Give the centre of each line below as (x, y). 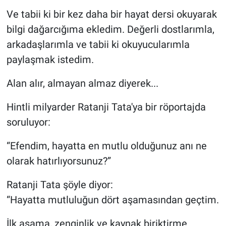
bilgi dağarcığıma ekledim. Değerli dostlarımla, (110, 29)
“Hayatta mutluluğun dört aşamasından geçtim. (112, 200)
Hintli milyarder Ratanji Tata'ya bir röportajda (106, 107)
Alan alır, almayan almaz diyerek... (82, 83)
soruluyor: (28, 122)
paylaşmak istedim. (50, 59)
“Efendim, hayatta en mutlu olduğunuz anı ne (106, 146)
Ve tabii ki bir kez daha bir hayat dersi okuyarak (111, 14)
